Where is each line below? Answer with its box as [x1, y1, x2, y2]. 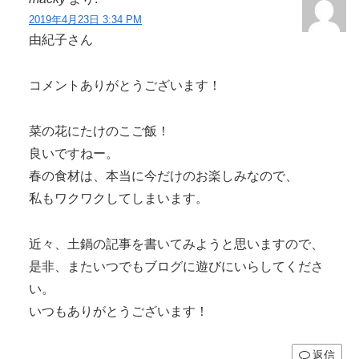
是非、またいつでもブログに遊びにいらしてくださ [29, 259, 324, 273]
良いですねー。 [29, 146, 119, 160]
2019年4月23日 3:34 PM [29, 14, 142, 26]
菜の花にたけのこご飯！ [29, 123, 170, 138]
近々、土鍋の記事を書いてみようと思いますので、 [29, 236, 324, 251]
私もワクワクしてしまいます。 [29, 191, 208, 205]
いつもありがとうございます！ [29, 304, 208, 318]
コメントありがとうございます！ [29, 79, 221, 93]
